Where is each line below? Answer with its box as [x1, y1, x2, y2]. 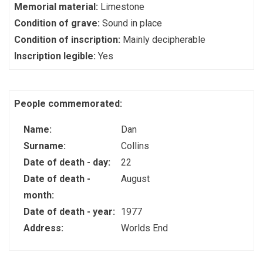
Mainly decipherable [123, 34, 205, 45]
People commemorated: [14, 98, 124, 109]
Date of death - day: [23, 157, 113, 168]
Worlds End [120, 222, 168, 234]
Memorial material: [14, 1, 100, 12]
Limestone [100, 1, 144, 12]
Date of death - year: [23, 206, 117, 217]
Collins [120, 140, 149, 151]
